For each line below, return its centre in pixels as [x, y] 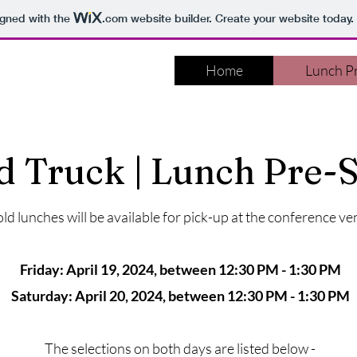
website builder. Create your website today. [240, 19]
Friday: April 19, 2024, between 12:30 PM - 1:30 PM [180, 269]
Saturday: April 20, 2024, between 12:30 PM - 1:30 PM [180, 296]
